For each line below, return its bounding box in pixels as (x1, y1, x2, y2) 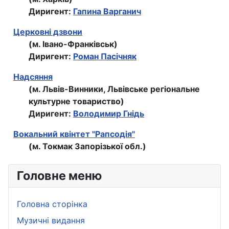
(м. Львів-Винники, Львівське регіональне (29, 84, 200, 95)
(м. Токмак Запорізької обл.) (29, 141, 146, 152)
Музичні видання (17, 215, 85, 226)
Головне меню (17, 168, 102, 184)
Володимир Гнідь (73, 108, 144, 119)
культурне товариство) (29, 96, 124, 107)
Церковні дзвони (13, 27, 82, 37)
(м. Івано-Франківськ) (29, 39, 118, 50)
